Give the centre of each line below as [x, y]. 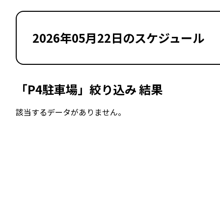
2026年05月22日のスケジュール [118, 38]
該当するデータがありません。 [71, 112]
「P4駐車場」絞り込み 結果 [89, 89]
